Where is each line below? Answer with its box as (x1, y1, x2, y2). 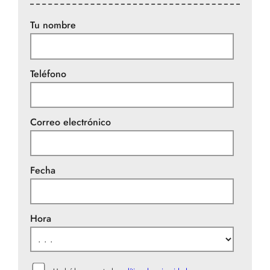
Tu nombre (30, 18, 76, 33)
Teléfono (30, 66, 66, 81)
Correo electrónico (30, 115, 111, 129)
